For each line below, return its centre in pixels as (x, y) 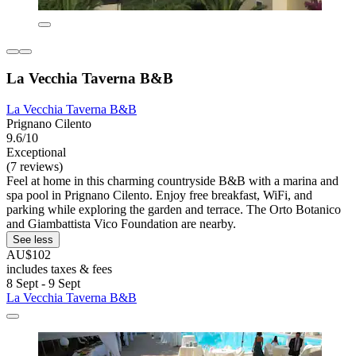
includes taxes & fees (59, 269)
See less (33, 239)
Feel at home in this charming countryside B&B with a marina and (172, 180)
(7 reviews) (35, 166)
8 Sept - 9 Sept (43, 283)
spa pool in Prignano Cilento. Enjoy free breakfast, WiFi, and (159, 195)
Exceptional (36, 152)
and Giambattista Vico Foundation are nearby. (121, 223)
